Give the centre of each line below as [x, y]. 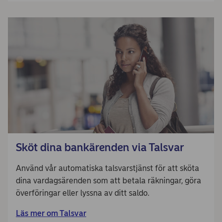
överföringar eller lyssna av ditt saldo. [83, 193]
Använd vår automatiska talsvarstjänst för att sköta [108, 168]
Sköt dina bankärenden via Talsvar [100, 147]
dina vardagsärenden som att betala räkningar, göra [109, 181]
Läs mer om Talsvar [51, 213]
